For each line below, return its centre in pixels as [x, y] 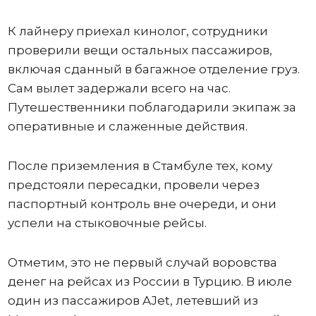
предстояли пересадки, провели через [133, 185]
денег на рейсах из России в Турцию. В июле [150, 282]
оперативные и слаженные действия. [127, 127]
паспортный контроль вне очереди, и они [142, 204]
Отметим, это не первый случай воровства [142, 263]
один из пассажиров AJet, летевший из [133, 301]
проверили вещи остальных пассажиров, [140, 50]
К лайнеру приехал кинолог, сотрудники [138, 31]
